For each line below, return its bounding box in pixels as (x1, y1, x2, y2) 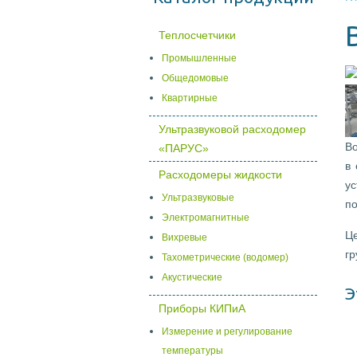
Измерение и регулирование (162, 326, 292, 337)
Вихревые (162, 232, 207, 243)
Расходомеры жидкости (159, 168, 282, 181)
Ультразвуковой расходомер (159, 123, 306, 135)
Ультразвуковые (162, 192, 234, 203)
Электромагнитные (162, 212, 249, 223)
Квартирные (162, 92, 218, 104)
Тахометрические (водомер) (162, 252, 288, 263)
